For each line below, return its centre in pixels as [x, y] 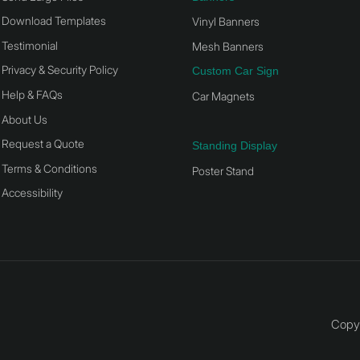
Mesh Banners [228, 46]
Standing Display [235, 146]
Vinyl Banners [226, 22]
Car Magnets [223, 96]
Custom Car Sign [235, 71]
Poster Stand [223, 170]
